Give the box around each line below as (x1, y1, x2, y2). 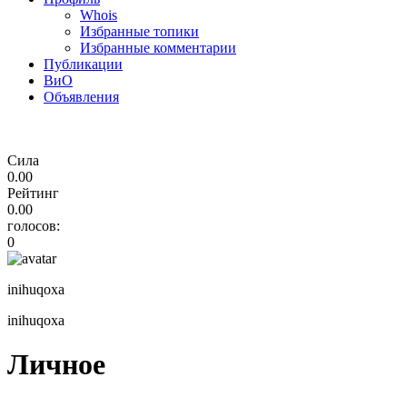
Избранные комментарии (80, 39, 236, 55)
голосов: (7, 217, 60, 233)
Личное (7, 348, 105, 382)
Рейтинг (7, 184, 59, 201)
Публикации (44, 55, 123, 72)
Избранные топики (80, 23, 199, 39)
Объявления (44, 88, 119, 104)
